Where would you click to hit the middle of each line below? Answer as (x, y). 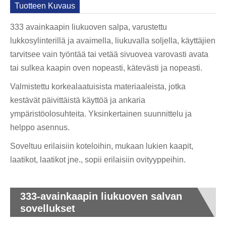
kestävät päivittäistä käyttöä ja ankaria (78, 100)
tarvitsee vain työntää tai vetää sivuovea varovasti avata (109, 54)
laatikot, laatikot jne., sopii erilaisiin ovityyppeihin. (98, 160)
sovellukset (48, 209)
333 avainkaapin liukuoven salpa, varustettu (89, 27)
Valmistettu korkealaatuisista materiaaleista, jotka (98, 87)
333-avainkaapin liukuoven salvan (101, 196)
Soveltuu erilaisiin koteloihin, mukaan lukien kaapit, (102, 146)
